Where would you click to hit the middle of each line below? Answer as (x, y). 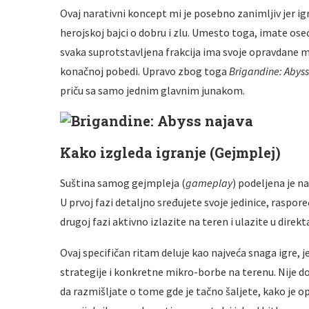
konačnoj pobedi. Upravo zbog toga (144, 71)
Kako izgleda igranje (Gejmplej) (170, 152)
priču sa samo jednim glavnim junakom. (152, 90)
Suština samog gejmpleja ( (123, 183)
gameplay (209, 183)
